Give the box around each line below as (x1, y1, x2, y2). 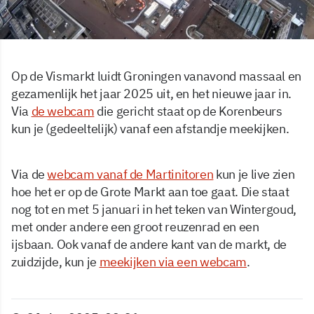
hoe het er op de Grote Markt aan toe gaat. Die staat (11, 184, 289, 200)
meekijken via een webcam (99, 254, 247, 271)
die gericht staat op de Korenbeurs (94, 103, 282, 120)
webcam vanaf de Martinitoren (47, 166, 214, 183)
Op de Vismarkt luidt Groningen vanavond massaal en (11, 68, 302, 85)
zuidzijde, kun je (11, 254, 100, 271)
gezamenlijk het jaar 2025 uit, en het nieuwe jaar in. (11, 86, 292, 102)
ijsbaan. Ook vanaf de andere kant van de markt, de (11, 236, 287, 253)
